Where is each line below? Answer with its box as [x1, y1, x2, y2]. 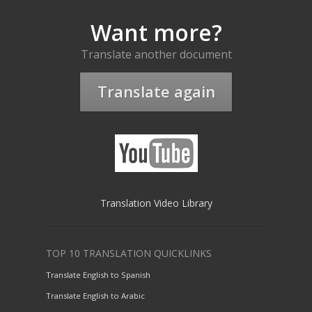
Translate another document [80, 46, 232, 62]
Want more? [90, 17, 222, 47]
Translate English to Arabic [46, 290, 145, 302]
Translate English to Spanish [46, 270, 150, 281]
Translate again [97, 81, 215, 102]
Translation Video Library [100, 196, 212, 210]
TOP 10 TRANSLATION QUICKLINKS [46, 247, 212, 260]
